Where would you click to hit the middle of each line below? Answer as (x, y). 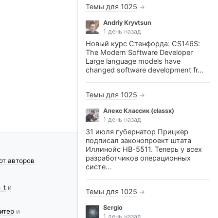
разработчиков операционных (138, 158)
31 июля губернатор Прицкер (137, 132)
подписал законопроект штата (138, 141)
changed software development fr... (145, 70)
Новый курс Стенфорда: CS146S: (143, 44)
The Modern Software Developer (139, 53)
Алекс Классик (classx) (139, 111)
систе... (99, 167)
